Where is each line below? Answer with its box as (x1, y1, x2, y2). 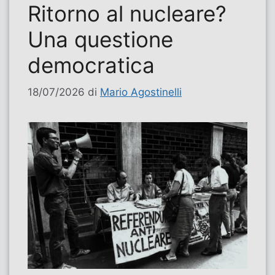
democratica (28, 52, 155, 78)
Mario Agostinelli (100, 86, 182, 99)
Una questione (28, 26, 173, 52)
